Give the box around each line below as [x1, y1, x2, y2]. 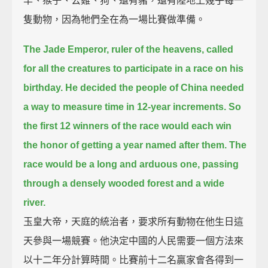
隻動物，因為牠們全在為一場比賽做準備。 [23, 14, 206, 25]
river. [23, 197, 46, 208]
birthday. [23, 82, 63, 93]
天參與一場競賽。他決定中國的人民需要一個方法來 [23, 235, 244, 246]
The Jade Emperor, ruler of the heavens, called [23, 44, 234, 54]
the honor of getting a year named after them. [23, 139, 227, 150]
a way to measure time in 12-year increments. [23, 101, 227, 112]
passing [202, 159, 239, 169]
